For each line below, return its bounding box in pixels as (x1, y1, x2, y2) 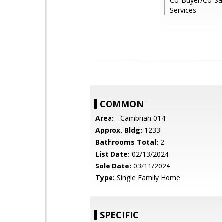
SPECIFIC (100, 209, 139, 221)
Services (170, 5, 196, 15)
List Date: (95, 149, 130, 159)
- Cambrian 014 (114, 113, 165, 123)
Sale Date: (95, 161, 131, 170)
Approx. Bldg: (95, 125, 142, 135)
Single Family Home (115, 173, 180, 182)
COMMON (100, 98, 144, 110)
